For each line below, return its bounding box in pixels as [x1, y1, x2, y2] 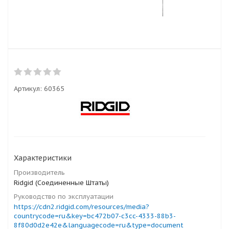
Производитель [14, 168, 65, 177]
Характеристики [14, 153, 72, 163]
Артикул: [14, 84, 42, 93]
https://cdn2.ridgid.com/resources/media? [14, 202, 149, 211]
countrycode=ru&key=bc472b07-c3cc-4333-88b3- [14, 212, 176, 220]
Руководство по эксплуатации [14, 192, 113, 201]
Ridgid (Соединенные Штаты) [14, 178, 109, 187]
